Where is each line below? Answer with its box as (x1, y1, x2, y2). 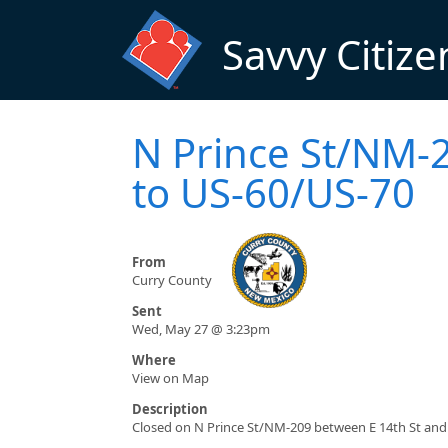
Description (132, 400, 208, 419)
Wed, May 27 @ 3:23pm (132, 320, 270, 339)
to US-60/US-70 (132, 165, 415, 221)
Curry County (132, 271, 212, 290)
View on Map (132, 369, 209, 388)
